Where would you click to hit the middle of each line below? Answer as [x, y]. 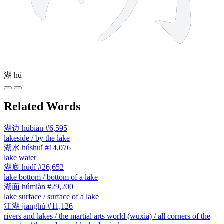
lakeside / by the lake [37, 138]
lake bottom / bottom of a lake [51, 177]
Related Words [42, 106]
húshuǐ [32, 147]
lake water [20, 157]
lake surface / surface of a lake [51, 196]
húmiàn [34, 186]
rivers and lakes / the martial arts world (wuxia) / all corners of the [107, 216]
